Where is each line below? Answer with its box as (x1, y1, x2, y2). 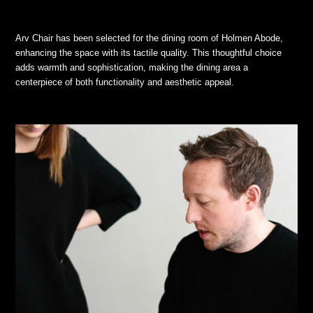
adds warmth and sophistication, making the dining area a (15, 62, 249, 73)
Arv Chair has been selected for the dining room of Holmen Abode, (15, 33, 284, 44)
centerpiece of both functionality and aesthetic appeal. (15, 77, 235, 88)
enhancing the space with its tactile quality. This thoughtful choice (15, 48, 282, 59)
